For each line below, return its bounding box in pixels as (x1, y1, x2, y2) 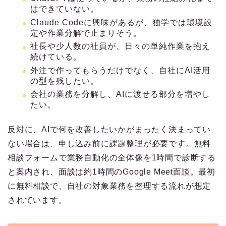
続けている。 (30, 52, 82, 62)
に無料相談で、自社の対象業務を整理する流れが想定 (8, 182, 211, 191)
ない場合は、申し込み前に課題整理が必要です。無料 (8, 139, 211, 148)
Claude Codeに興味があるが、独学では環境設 (30, 18, 212, 27)
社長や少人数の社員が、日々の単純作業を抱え (30, 42, 210, 51)
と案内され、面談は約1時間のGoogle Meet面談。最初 (8, 167, 215, 177)
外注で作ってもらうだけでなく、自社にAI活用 (30, 66, 210, 75)
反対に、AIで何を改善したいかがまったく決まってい (8, 125, 211, 134)
